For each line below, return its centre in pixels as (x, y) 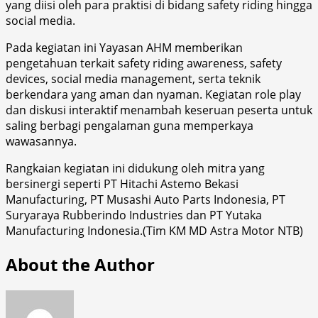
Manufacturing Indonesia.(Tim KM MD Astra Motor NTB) (154, 230)
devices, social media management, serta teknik (133, 78)
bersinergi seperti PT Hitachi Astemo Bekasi (122, 183)
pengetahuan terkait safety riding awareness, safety (144, 63)
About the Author (80, 264)
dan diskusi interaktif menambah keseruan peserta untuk (159, 110)
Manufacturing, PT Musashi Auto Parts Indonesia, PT (146, 199)
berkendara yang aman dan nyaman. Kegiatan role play (153, 94)
